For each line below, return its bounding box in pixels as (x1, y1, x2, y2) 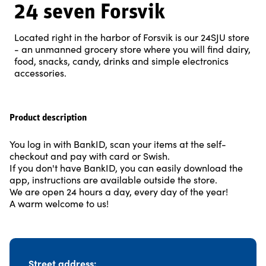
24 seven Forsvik (14, 2, 165, 24)
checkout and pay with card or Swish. (9, 149, 170, 162)
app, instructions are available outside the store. (9, 173, 217, 186)
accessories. (14, 66, 66, 79)
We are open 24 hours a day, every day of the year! (9, 185, 228, 198)
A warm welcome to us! (9, 197, 109, 210)
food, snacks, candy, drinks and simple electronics (14, 54, 229, 67)
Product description (9, 113, 87, 123)
